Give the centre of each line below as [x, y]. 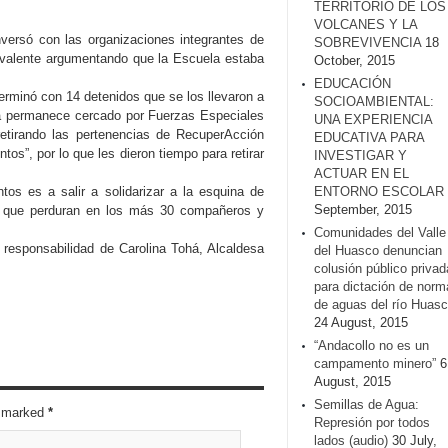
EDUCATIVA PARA [369, 137]
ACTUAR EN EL [361, 173]
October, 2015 [354, 60]
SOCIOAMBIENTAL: [374, 101]
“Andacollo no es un [371, 345]
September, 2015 [363, 209]
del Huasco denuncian [378, 250]
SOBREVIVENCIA [367, 42]
